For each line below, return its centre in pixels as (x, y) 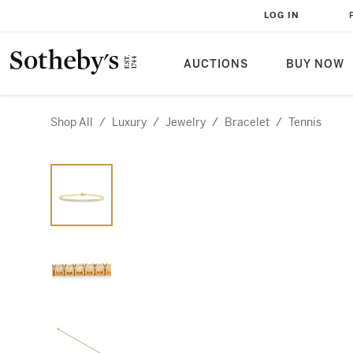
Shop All (72, 122)
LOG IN (282, 15)
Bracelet (247, 122)
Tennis (305, 122)
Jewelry (186, 122)
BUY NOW (315, 64)
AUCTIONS (216, 64)
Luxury (129, 122)
